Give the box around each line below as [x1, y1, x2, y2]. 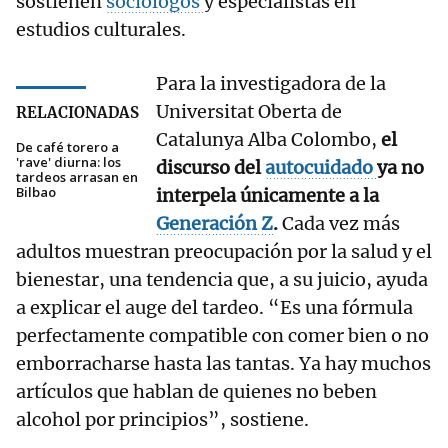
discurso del [156, 156, 265, 180]
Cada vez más [278, 212, 400, 236]
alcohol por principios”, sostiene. [16, 408, 309, 432]
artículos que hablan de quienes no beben [16, 380, 377, 404]
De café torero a [16, 138, 119, 157]
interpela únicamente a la [156, 184, 379, 208]
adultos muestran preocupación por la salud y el [16, 240, 432, 264]
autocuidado [265, 156, 377, 180]
